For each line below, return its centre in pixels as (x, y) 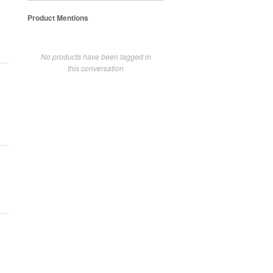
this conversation (96, 68)
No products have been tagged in (96, 56)
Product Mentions (58, 17)
